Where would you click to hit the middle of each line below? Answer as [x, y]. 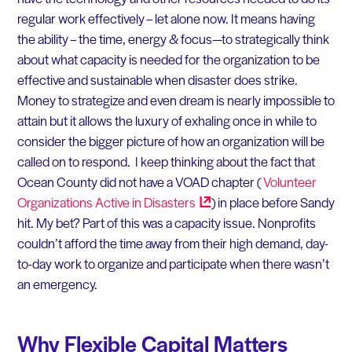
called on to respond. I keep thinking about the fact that [166, 161]
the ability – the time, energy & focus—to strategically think [173, 38]
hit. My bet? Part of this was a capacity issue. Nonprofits [166, 222]
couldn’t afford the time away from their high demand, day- [172, 242]
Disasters [169, 202]
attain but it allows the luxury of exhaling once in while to [167, 120]
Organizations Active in [80, 202]
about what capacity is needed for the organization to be [168, 59]
